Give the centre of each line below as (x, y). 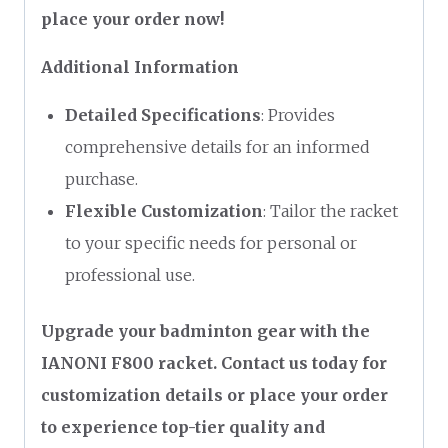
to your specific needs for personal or (211, 242)
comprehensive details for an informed (217, 146)
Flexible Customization (164, 210)
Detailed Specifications (163, 114)
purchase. (101, 178)
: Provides (298, 114)
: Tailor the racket (330, 210)
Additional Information (140, 66)
